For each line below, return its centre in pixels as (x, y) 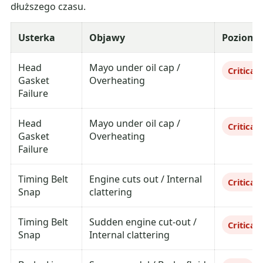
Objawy (107, 38)
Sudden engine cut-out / (143, 222)
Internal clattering (130, 235)
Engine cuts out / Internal (146, 179)
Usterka (37, 38)
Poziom (240, 38)
